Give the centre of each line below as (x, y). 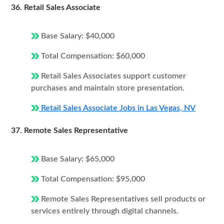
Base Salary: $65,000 (77, 159)
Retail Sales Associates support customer (112, 76)
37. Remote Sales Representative (69, 130)
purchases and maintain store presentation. (108, 88)
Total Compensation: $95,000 (92, 179)
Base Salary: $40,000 (77, 36)
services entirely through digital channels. (105, 211)
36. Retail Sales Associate (56, 7)
